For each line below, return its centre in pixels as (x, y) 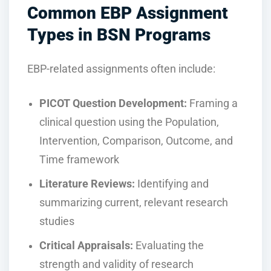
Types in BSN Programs (119, 35)
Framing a (212, 104)
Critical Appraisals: (86, 245)
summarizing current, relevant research (134, 202)
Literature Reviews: (87, 184)
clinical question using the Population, (129, 122)
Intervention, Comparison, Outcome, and (136, 141)
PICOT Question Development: (113, 104)
